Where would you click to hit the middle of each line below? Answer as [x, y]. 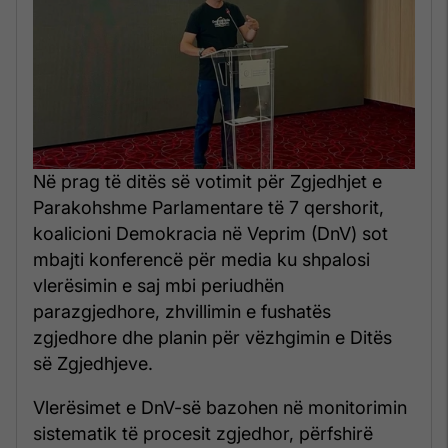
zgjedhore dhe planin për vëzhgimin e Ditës [212, 338]
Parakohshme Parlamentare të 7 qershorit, [208, 208]
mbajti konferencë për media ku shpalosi [201, 260]
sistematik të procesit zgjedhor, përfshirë [203, 434]
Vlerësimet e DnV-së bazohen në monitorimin [220, 408]
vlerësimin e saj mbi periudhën [158, 286]
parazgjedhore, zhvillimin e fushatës [182, 312]
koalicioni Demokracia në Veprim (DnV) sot [210, 234]
